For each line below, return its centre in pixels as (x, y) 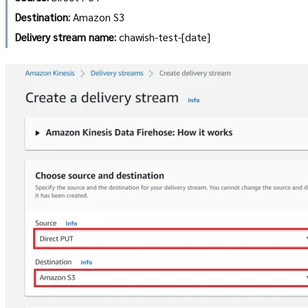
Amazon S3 (97, 17)
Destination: (42, 17)
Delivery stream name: (65, 37)
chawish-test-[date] (163, 37)
